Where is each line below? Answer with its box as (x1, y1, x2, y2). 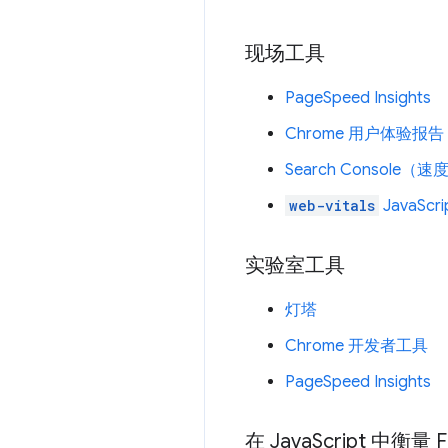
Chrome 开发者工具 (285, 335, 428, 356)
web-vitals (289, 195, 375, 215)
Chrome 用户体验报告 (285, 123, 444, 144)
